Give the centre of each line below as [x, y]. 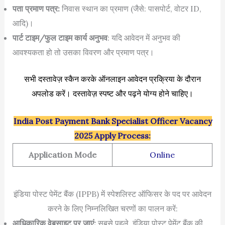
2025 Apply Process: [113, 135]
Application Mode [62, 154]
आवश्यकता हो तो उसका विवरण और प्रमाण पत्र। [83, 52]
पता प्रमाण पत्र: [37, 9]
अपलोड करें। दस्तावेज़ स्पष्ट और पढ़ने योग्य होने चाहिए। [113, 94]
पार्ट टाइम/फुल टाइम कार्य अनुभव [60, 38]
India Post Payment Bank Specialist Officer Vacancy [113, 121]
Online [162, 154]
